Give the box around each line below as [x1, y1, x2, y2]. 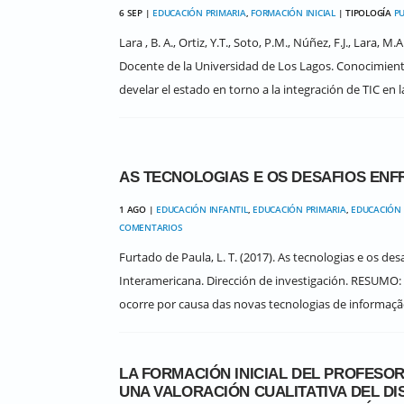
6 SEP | [119, 6, 152, 19]
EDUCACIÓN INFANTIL [156, 203, 248, 216]
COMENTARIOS [119, 221, 183, 234]
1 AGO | [119, 203, 156, 216]
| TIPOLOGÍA [335, 6, 394, 19]
